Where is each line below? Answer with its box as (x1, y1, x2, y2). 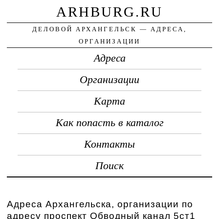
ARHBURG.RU (56, 3, 163, 20)
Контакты (84, 138, 135, 150)
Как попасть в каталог (55, 116, 164, 129)
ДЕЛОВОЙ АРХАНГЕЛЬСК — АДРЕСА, (32, 25, 187, 33)
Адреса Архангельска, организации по (7, 198, 194, 209)
